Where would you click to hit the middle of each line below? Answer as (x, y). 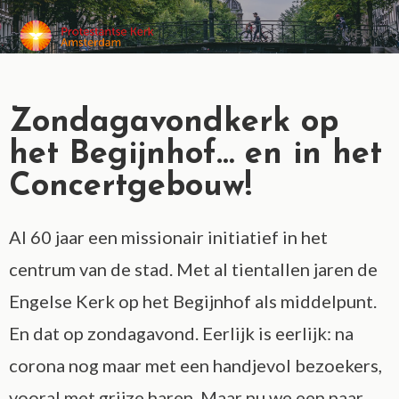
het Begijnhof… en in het (195, 155)
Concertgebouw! (130, 187)
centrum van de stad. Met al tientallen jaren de (193, 269)
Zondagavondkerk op (174, 123)
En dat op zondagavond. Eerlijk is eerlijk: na (181, 333)
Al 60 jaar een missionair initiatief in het (168, 237)
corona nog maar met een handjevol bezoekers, (195, 365)
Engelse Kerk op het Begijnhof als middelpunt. (193, 301)
